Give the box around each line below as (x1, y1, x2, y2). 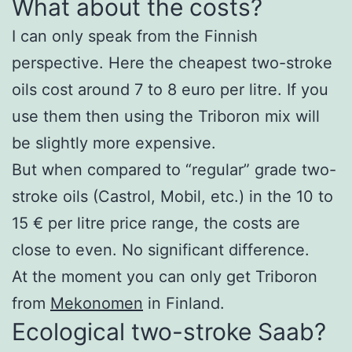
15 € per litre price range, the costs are (12, 214, 300, 233)
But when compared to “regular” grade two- (12, 160, 336, 180)
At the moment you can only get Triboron (12, 267, 317, 287)
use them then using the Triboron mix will (12, 107, 320, 126)
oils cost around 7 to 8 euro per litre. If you (12, 80, 328, 100)
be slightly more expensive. (12, 134, 216, 153)
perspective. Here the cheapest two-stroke (12, 53, 332, 73)
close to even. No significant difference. (12, 240, 310, 260)
